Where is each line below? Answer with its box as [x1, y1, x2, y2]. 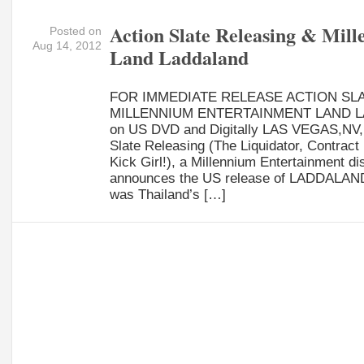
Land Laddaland [109, 42, 249, 71]
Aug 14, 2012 [32, 38, 102, 52]
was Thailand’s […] [109, 185, 226, 202]
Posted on [49, 24, 102, 37]
